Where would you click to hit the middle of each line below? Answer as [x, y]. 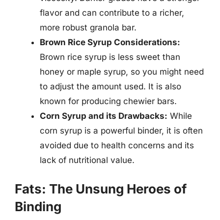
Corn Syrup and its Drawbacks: [104, 116]
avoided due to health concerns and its [117, 145]
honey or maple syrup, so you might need [122, 72]
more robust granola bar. [88, 27]
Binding [38, 206]
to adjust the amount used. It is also [110, 86]
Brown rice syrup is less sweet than [110, 57]
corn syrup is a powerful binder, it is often [121, 131]
